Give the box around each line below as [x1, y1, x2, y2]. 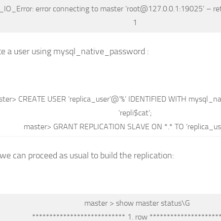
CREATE [18, 94, 47, 104]
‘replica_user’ [68, 94, 111, 104]
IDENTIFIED [128, 94, 168, 104]
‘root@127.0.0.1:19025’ [125, 4, 204, 14]
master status [136, 198, 182, 208]
